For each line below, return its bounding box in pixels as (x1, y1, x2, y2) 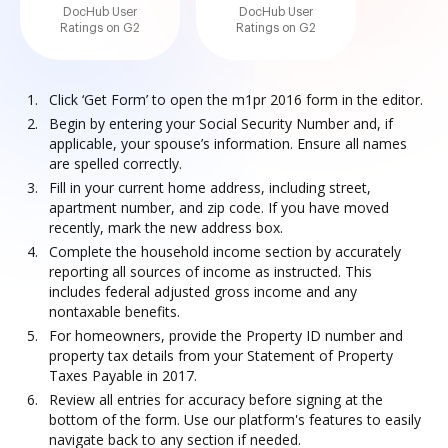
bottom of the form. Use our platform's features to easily (49, 410, 421, 429)
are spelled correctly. (49, 154, 182, 173)
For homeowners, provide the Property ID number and (49, 326, 403, 345)
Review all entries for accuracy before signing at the (49, 390, 383, 409)
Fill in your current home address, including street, (49, 178, 371, 197)
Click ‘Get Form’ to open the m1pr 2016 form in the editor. (49, 90, 423, 109)
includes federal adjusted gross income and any (49, 282, 357, 301)
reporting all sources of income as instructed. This (49, 262, 372, 281)
